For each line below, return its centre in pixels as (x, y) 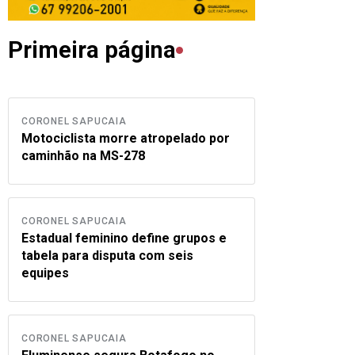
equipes (45, 273)
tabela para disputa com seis (107, 256)
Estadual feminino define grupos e (124, 238)
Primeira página (92, 50)
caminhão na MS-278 (83, 156)
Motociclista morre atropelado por (126, 138)
